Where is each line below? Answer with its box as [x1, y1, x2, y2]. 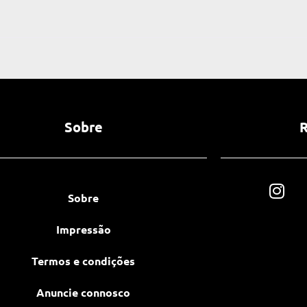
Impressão [56, 222, 111, 236]
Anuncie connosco [36, 285, 131, 299]
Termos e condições [32, 254, 136, 268]
